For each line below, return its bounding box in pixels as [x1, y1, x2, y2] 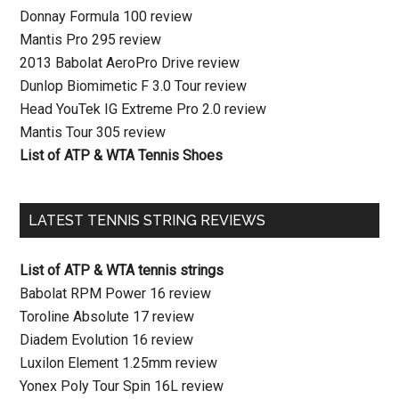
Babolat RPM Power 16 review [20, 285, 212, 302]
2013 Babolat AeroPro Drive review [20, 54, 240, 71]
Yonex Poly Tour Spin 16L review [20, 378, 224, 395]
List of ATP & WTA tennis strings [20, 262, 224, 279]
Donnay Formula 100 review [20, 8, 193, 25]
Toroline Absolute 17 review [20, 308, 195, 325]
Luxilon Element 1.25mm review [20, 354, 218, 371]
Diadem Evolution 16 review [20, 331, 194, 348]
